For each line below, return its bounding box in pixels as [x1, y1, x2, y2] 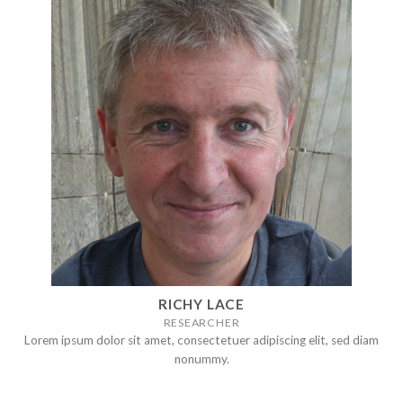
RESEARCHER [163, 315, 240, 329]
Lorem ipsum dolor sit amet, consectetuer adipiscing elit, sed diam [24, 333, 379, 348]
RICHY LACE [158, 295, 245, 312]
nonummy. [174, 352, 229, 367]
